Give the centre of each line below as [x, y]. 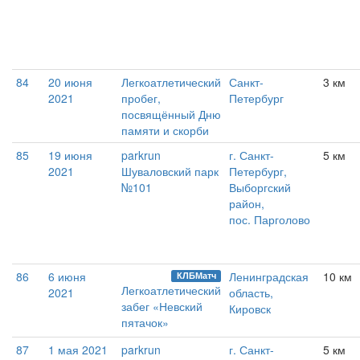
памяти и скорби [165, 131]
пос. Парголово [270, 220]
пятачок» [145, 323]
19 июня [70, 155]
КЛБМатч [196, 276]
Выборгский [260, 188]
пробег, [141, 98]
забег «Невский [162, 307]
